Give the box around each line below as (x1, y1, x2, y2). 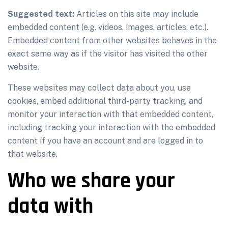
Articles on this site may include (76, 9, 198, 19)
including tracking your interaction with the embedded (8, 123, 215, 132)
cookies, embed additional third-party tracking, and (8, 96, 203, 106)
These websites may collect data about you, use (8, 83, 191, 93)
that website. (8, 149, 58, 159)
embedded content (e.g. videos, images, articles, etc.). (8, 22, 208, 32)
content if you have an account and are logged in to (8, 136, 203, 146)
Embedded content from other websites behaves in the (8, 36, 217, 45)
